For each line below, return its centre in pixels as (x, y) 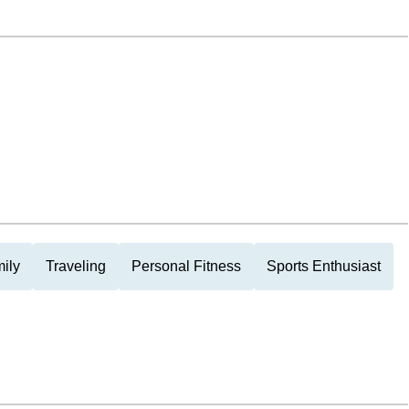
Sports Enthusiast (324, 266)
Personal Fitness (186, 266)
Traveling (76, 266)
